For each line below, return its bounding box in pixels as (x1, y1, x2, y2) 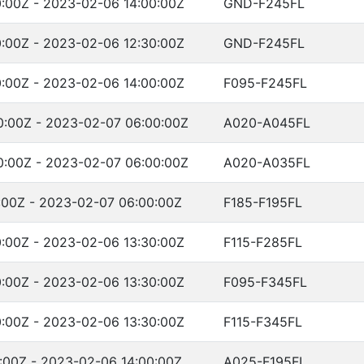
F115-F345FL (223, 314, 302, 330)
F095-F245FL (223, 75, 307, 91)
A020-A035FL (223, 154, 310, 171)
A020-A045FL (223, 115, 310, 131)
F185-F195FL (223, 194, 302, 210)
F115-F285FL (223, 234, 302, 250)
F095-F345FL (223, 274, 307, 290)
